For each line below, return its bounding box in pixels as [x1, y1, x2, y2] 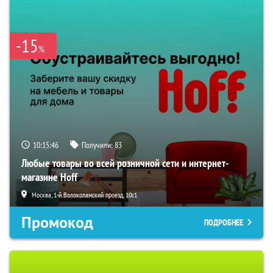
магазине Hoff [21, 169, 77, 184]
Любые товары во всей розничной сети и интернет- [21, 155, 229, 170]
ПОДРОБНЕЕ [204, 216, 243, 228]
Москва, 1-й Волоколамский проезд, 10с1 [32, 190, 137, 199]
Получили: [82, 139, 115, 151]
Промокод [21, 211, 93, 233]
